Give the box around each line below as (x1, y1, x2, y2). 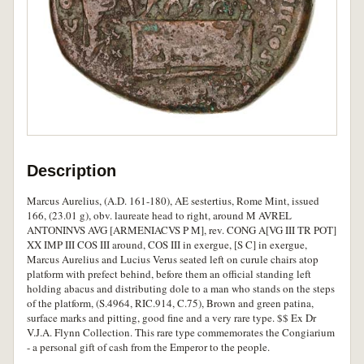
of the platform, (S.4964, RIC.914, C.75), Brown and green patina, (27, 295, 314, 310)
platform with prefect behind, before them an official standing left (27, 266, 311, 281)
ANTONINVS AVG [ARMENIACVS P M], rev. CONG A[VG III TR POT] (27, 222, 336, 237)
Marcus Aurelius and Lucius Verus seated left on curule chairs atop (27, 251, 318, 266)
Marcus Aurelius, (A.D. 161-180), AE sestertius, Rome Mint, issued (27, 193, 319, 208)
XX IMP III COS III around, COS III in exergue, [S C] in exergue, (27, 236, 307, 252)
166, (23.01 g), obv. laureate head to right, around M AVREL (27, 207, 292, 223)
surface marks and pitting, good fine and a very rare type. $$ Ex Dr (27, 310, 316, 325)
